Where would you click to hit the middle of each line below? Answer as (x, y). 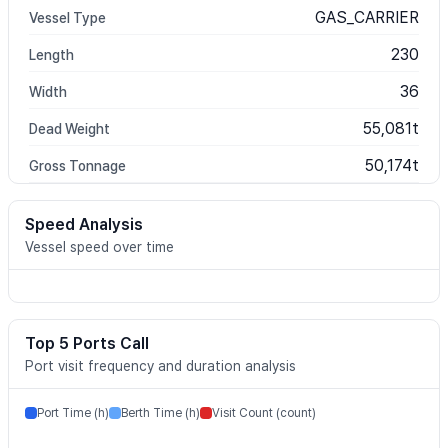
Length (51, 55)
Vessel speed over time (99, 247)
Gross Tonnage (77, 166)
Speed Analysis (84, 224)
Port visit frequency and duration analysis (160, 366)
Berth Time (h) (160, 413)
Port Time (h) (73, 413)
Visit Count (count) (264, 413)
